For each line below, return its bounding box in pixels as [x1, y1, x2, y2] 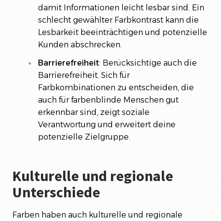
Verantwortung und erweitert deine [38, 120, 176, 129]
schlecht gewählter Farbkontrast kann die [38, 15, 199, 25]
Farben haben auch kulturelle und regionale [12, 210, 183, 220]
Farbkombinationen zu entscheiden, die [38, 83, 194, 92]
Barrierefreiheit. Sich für [38, 71, 130, 80]
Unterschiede [12, 183, 100, 201]
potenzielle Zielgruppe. [38, 132, 130, 142]
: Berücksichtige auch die [99, 58, 197, 68]
